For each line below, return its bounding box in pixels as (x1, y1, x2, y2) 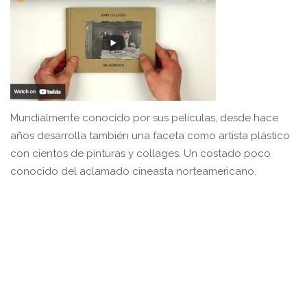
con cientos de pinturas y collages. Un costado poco (10, 147, 271, 160)
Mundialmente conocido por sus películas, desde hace (10, 111, 278, 124)
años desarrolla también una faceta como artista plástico (10, 129, 290, 142)
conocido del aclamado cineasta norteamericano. (10, 164, 256, 177)
